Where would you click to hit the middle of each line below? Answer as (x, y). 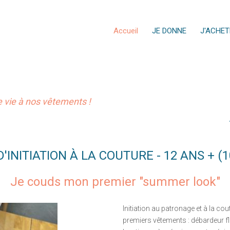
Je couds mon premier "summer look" (115, 181)
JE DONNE (169, 31)
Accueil (126, 31)
